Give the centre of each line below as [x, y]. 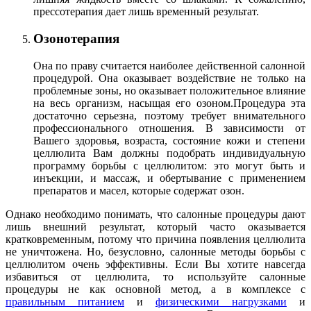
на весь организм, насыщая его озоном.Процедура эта [169, 103]
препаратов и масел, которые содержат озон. [139, 190]
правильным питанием [65, 301]
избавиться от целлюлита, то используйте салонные [155, 276]
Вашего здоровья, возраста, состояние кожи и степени [169, 140]
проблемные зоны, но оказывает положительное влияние [169, 90]
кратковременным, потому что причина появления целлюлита [155, 239]
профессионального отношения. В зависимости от [169, 128]
